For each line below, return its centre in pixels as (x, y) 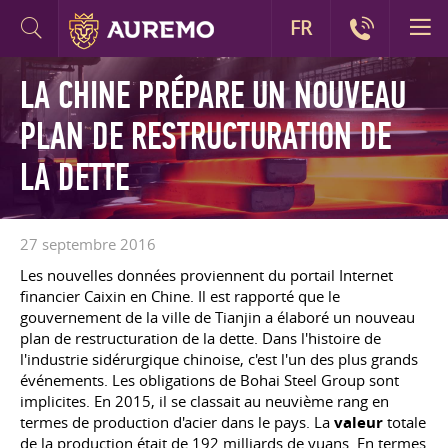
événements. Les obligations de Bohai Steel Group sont (209, 380)
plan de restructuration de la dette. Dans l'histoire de (200, 338)
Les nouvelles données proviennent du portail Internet (206, 275)
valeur (358, 422)
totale (404, 422)
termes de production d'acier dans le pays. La (177, 422)
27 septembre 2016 (88, 244)
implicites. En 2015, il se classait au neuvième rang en (204, 401)
